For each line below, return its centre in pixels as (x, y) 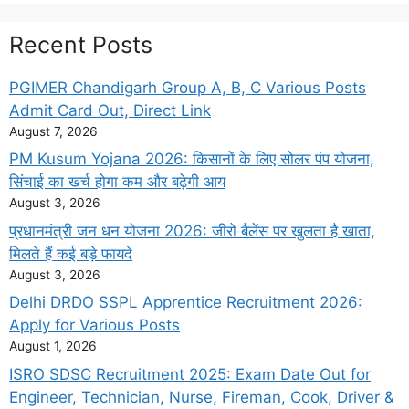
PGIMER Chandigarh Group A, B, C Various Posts (188, 87)
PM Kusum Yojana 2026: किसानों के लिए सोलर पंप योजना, (192, 159)
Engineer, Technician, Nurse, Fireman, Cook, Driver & (202, 397)
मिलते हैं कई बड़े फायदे (71, 253)
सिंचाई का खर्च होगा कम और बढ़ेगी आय (117, 182)
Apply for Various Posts (94, 325)
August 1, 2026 (53, 346)
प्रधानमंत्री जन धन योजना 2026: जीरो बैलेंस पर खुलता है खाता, (192, 231)
